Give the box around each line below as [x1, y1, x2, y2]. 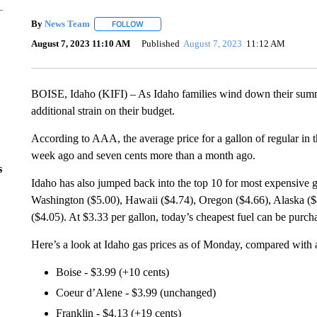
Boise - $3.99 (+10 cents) [55, 265, 169, 278]
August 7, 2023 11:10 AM [30, 38, 130, 50]
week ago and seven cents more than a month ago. [30, 149, 255, 161]
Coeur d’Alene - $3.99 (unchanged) [55, 286, 216, 299]
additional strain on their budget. [30, 104, 175, 117]
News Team [44, 18, 90, 29]
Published [141, 38, 180, 50]
